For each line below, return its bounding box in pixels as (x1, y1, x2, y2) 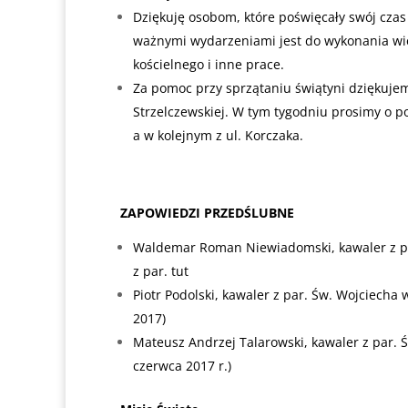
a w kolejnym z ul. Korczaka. (133, 127, 303, 144)
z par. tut (133, 262, 189, 280)
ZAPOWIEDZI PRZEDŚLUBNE (120, 204, 294, 221)
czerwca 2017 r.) (133, 357, 231, 374)
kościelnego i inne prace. (133, 56, 284, 73)
